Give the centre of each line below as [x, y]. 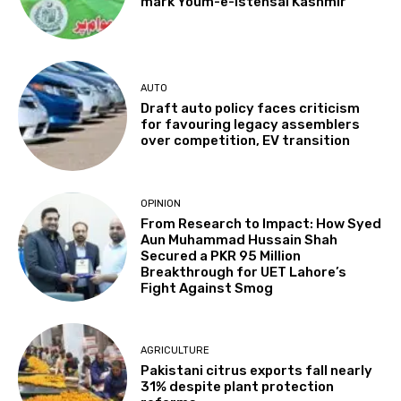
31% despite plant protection [238, 386]
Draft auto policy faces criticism [251, 109]
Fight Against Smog [207, 288]
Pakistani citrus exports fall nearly [257, 370]
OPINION [161, 203]
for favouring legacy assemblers [251, 125]
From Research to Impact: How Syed [261, 223]
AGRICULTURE [175, 350]
